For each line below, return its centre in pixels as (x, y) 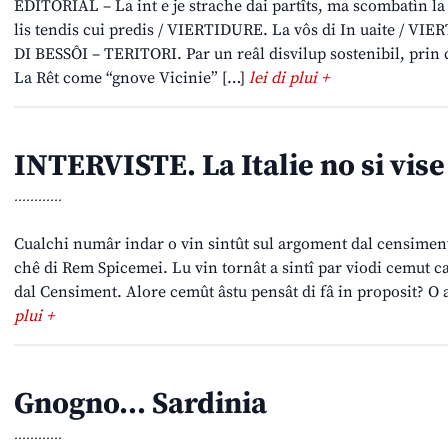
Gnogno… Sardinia (140, 404)
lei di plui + (289, 78)
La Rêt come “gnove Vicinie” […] (131, 78)
